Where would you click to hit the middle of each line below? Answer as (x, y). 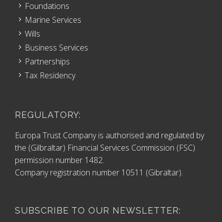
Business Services (56, 48)
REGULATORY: (48, 115)
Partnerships (47, 62)
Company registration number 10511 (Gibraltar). (99, 173)
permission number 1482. (59, 160)
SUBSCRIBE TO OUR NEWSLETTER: (98, 211)
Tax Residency (50, 76)
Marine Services (53, 20)
